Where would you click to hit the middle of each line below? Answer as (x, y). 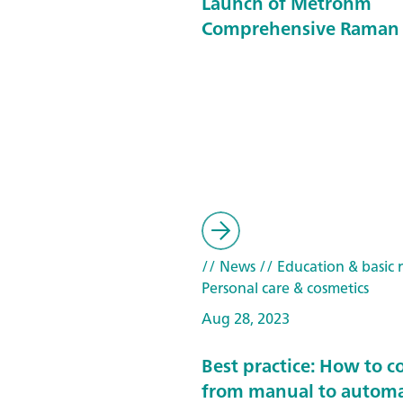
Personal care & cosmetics (285, 288)
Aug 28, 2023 (246, 318)
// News (228, 266)
